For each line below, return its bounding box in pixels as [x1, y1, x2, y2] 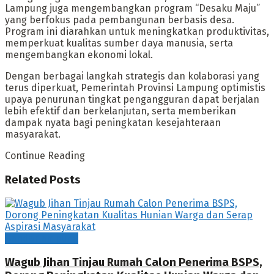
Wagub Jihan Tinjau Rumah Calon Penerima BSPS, [5, 256, 262, 270]
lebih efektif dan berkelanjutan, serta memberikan [5, 105, 236, 117]
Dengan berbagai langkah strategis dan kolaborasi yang [5, 70, 259, 82]
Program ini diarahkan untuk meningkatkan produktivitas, [5, 25, 269, 37]
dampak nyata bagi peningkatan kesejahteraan [5, 116, 221, 128]
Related [5, 172, 47, 187]
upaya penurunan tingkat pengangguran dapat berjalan [5, 93, 259, 105]
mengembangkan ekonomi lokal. [5, 48, 153, 61]
